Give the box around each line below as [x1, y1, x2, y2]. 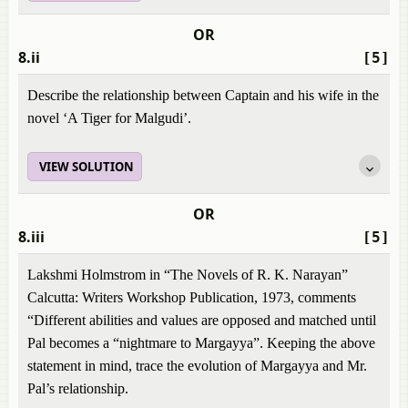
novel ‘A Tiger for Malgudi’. [27, 110, 191, 126]
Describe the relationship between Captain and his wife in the [27, 87, 379, 103]
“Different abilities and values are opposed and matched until [27, 312, 376, 328]
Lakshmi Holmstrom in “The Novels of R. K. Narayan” [27, 267, 348, 282]
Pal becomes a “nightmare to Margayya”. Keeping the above [27, 335, 375, 351]
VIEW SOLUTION [39, 158, 134, 175]
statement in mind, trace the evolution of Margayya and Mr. [27, 358, 367, 373]
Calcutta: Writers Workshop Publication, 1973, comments [27, 290, 356, 305]
